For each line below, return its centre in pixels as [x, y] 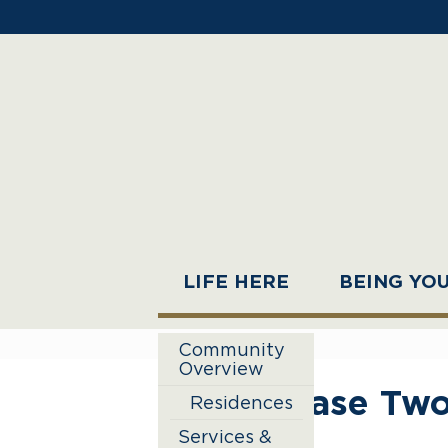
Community [231, 350]
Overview [221, 369]
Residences [241, 403]
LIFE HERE [236, 283]
